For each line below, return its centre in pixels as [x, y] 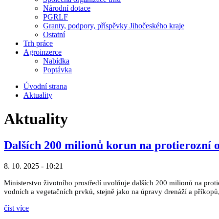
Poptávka [57, 70]
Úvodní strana [45, 86]
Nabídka [56, 61]
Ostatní [54, 34]
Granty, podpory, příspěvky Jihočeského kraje [114, 26]
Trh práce [38, 43]
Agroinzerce [43, 52]
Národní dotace [67, 8]
